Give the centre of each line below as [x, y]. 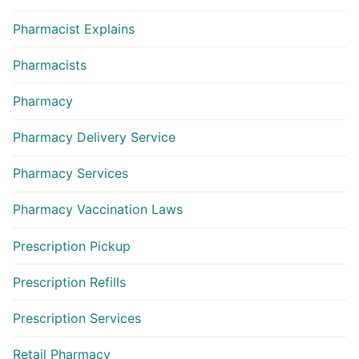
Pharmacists [50, 65]
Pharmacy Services [71, 173]
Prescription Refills [69, 282]
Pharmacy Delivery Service [94, 137]
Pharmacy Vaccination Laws [98, 210]
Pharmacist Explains [74, 28]
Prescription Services [77, 319]
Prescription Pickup [72, 246]
